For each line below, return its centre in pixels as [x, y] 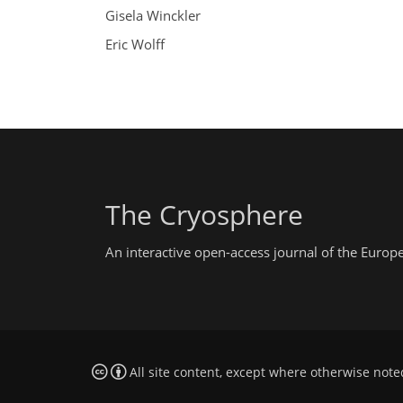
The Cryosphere [204, 215]
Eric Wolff [135, 44]
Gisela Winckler [153, 16]
